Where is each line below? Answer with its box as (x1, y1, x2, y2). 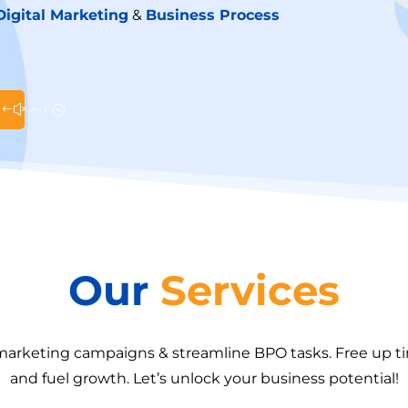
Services (160, 264, 340, 315)
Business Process (146, 5, 280, 24)
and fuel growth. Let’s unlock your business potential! (9, 369, 399, 387)
